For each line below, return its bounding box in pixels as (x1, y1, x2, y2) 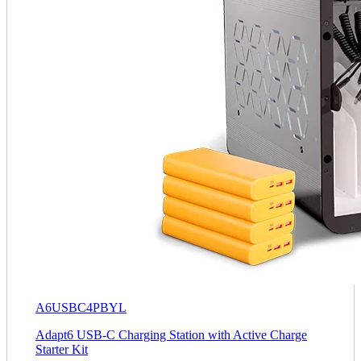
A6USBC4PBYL (35, 300, 127, 314)
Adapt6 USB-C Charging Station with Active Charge (35, 327, 307, 342)
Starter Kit (35, 342, 88, 356)
